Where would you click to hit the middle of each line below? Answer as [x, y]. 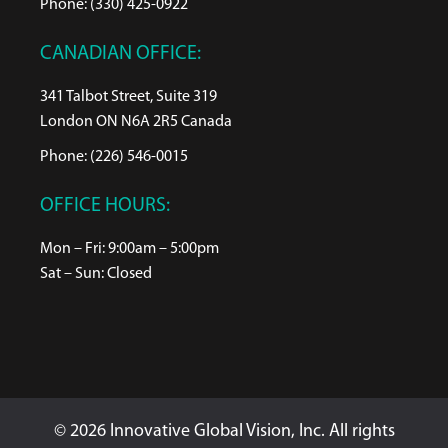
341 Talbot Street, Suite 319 [128, 96]
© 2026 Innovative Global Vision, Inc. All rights [224, 431]
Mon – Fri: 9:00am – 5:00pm [129, 248]
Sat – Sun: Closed [96, 273]
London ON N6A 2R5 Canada [136, 121]
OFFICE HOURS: [105, 205]
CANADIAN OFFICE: [120, 53]
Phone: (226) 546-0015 [114, 156]
